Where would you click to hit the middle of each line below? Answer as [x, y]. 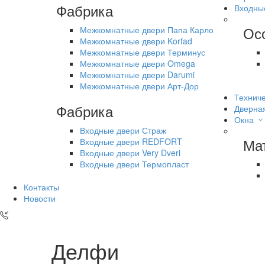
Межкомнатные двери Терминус [143, 52]
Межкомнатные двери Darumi [137, 74]
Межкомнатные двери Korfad [136, 41]
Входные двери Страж [123, 130]
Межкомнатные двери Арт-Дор [139, 85]
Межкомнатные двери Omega [138, 63]
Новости [40, 198]
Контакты [41, 187]
